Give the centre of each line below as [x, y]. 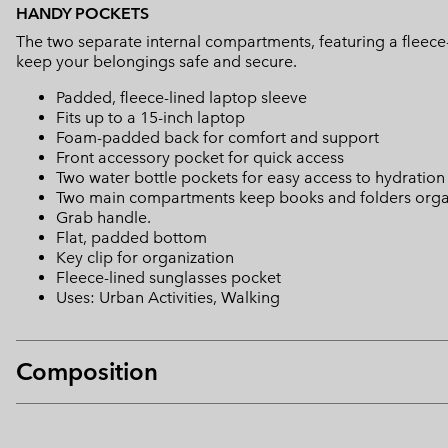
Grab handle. [103, 218]
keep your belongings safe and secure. [156, 62]
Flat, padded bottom [131, 238]
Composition [87, 372]
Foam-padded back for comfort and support [217, 138]
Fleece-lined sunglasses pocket [168, 278]
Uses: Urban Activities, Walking [168, 298]
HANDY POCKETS [82, 14]
